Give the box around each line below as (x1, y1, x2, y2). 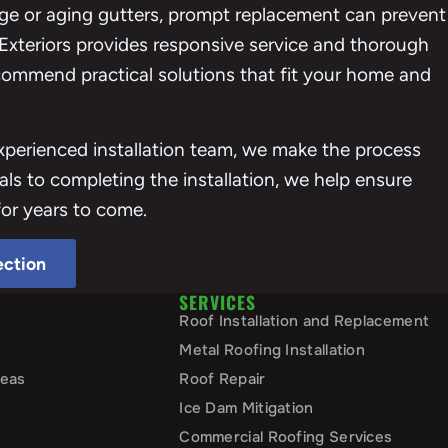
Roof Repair (179, 368, 266, 389)
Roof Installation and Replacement (179, 310, 430, 331)
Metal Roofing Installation (179, 339, 366, 360)
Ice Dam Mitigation (179, 397, 314, 418)
